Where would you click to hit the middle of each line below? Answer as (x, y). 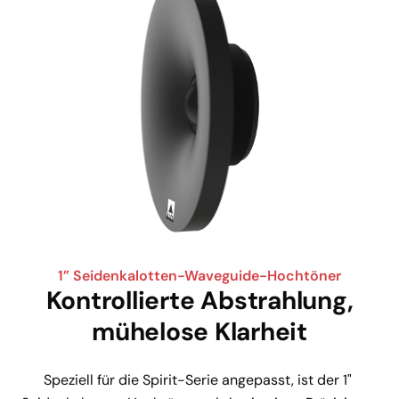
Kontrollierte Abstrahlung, (199, 300)
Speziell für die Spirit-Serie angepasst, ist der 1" (199, 379)
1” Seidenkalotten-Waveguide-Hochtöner (199, 275)
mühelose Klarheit (199, 331)
